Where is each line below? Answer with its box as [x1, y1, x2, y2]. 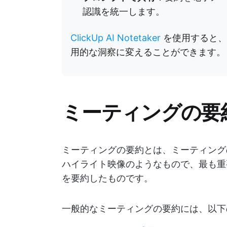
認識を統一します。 [83, 6, 165, 17]
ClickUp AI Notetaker [70, 32, 161, 43]
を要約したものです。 [62, 173, 153, 183]
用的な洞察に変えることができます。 [70, 47, 225, 57]
